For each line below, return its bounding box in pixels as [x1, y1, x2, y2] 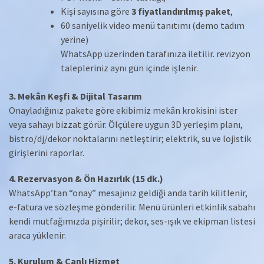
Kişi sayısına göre [61, 5, 131, 17]
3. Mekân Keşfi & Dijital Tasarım [9, 90, 142, 102]
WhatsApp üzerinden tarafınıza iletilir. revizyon [61, 47, 250, 60]
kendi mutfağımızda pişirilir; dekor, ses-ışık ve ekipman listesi [9, 214, 255, 227]
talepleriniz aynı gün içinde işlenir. [61, 61, 198, 74]
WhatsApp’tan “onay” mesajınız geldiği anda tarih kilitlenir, [9, 186, 247, 199]
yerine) [61, 33, 88, 45]
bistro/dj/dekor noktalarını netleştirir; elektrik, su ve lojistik [9, 132, 251, 144]
